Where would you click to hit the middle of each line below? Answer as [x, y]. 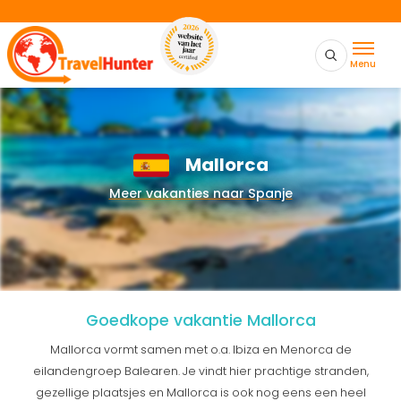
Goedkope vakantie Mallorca [200, 320]
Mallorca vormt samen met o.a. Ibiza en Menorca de [200, 350]
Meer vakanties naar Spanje [200, 194]
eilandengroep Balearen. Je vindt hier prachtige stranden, [200, 371]
